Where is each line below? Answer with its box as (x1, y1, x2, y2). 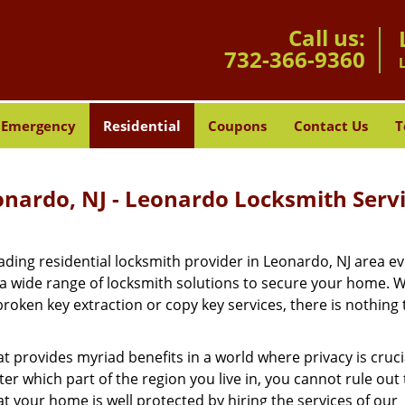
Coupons (207, 117, 267, 135)
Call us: (288, 23, 365, 52)
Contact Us (293, 117, 368, 135)
